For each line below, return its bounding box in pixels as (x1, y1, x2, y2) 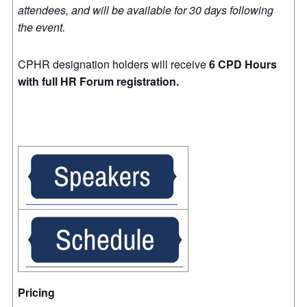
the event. (18, 19, 68, 35)
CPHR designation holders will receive (18, 56, 209, 72)
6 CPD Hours (209, 56, 277, 72)
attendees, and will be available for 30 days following (18, 1, 273, 18)
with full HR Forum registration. (18, 73, 179, 89)
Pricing (18, 284, 55, 300)
